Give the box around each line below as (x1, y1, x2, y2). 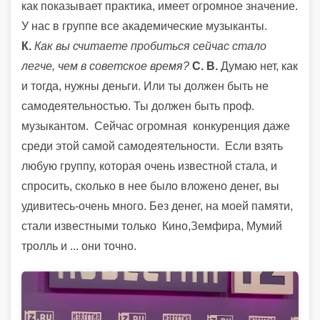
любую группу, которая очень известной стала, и (21, 160, 277, 173)
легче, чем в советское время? (21, 60, 192, 73)
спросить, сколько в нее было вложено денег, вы (21, 180, 279, 193)
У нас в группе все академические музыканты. (21, 20, 273, 33)
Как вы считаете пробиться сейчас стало (34, 40, 266, 53)
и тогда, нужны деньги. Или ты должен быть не (21, 80, 269, 93)
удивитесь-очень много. (21, 200, 149, 213)
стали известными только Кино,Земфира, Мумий (21, 220, 282, 233)
